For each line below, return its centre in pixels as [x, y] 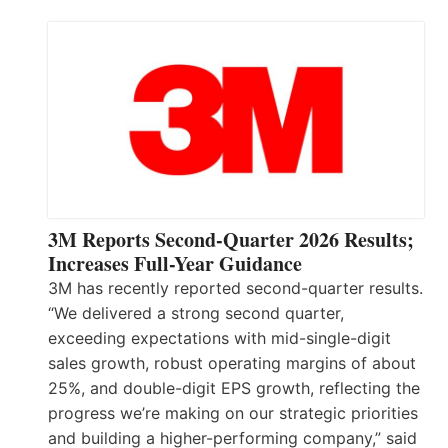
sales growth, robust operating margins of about [232, 363]
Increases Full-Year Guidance [175, 264]
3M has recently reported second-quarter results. [235, 288]
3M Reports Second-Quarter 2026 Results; [231, 240]
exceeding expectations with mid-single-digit [219, 338]
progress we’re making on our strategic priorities [233, 413]
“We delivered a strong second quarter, [196, 313]
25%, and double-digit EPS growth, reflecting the [234, 388]
